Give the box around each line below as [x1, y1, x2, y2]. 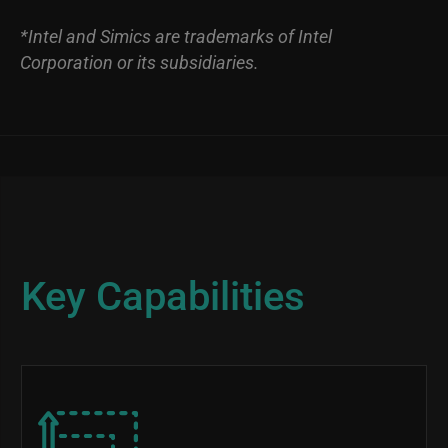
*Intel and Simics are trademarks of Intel [20, 24, 332, 48]
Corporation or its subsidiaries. [20, 50, 259, 74]
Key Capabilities [21, 268, 305, 321]
